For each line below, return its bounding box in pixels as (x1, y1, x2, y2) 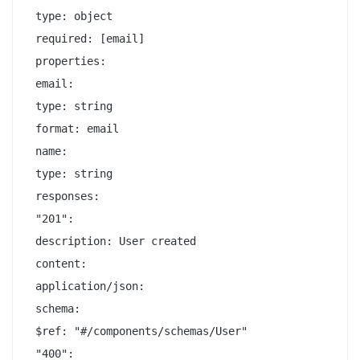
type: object (29, 9, 112, 22)
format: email (29, 121, 119, 135)
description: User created (29, 234, 196, 247)
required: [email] (29, 31, 145, 45)
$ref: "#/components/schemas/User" (29, 324, 247, 337)
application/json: (29, 279, 145, 292)
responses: (29, 189, 100, 202)
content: (29, 256, 87, 270)
